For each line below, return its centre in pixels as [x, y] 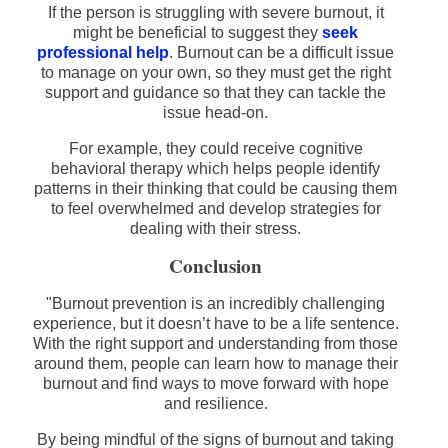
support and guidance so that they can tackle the [215, 93]
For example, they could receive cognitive [215, 149]
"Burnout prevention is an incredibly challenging [215, 304]
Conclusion [215, 266]
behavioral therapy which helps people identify [215, 169]
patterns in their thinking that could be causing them [215, 189]
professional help [103, 53]
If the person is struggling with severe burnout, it [215, 13]
